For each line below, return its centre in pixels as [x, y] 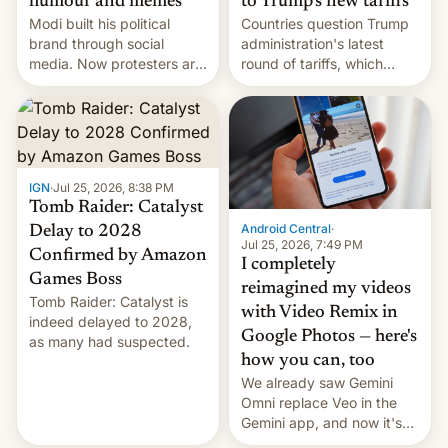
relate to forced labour [314, 83]
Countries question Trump [325, 23]
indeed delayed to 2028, [110, 321]
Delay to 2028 [85, 231]
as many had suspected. [109, 341]
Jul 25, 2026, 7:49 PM [302, 245]
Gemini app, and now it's [321, 423]
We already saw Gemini [317, 383]
